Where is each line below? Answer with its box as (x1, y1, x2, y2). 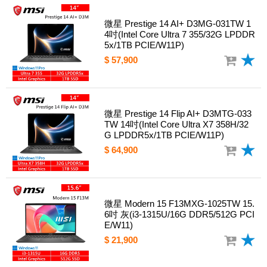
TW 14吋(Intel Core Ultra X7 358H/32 (104, 119, 249, 130)
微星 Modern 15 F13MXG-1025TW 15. (104, 198, 254, 209)
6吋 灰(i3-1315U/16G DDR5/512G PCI (104, 209, 254, 220)
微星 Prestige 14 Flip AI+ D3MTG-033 (104, 108, 252, 119)
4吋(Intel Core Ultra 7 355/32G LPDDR (104, 29, 255, 40)
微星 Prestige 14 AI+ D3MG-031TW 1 (104, 18, 251, 29)
